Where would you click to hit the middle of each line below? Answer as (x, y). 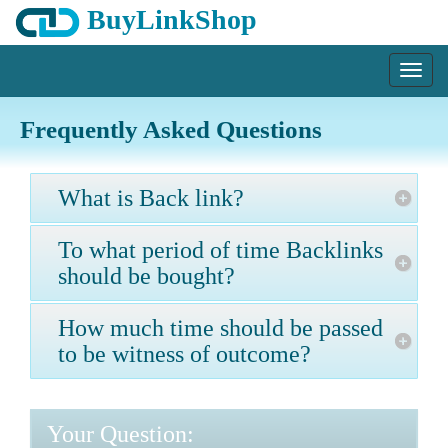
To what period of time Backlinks (220, 250)
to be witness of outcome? (184, 354)
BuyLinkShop (168, 19)
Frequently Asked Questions (171, 129)
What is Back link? (151, 198)
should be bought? (146, 276)
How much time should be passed (220, 328)
